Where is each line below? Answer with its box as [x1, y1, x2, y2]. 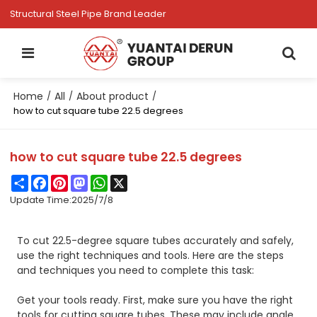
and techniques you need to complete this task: [17, 263, 255, 278]
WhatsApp [108, 173, 156, 188]
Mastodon [88, 173, 135, 188]
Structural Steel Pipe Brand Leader [10, 7, 167, 21]
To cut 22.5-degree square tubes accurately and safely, [17, 234, 294, 248]
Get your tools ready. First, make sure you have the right [17, 293, 294, 308]
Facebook [48, 173, 95, 188]
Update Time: [10, 193, 72, 207]
